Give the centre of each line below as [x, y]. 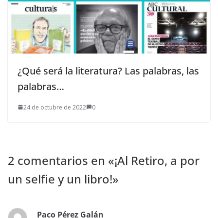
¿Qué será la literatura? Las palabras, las [108, 71]
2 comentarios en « [61, 160]
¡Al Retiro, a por [157, 160]
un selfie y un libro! [60, 179]
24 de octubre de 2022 [55, 107]
